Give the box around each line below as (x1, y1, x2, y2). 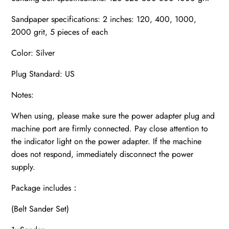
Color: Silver (11, 47, 55, 59)
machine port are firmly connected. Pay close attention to (11, 123, 209, 135)
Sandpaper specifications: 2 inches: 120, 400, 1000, (11, 13, 197, 26)
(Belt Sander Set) (11, 203, 70, 215)
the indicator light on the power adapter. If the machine (11, 135, 202, 148)
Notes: (11, 89, 34, 101)
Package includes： (11, 182, 80, 194)
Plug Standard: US (11, 68, 75, 80)
